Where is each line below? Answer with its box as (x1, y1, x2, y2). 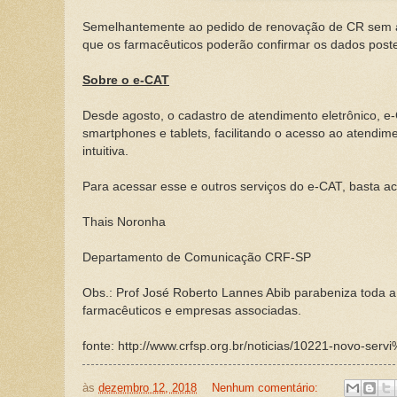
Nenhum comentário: (211, 380, 322, 394)
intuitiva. (82, 144, 128, 158)
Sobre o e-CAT (82, 73, 169, 87)
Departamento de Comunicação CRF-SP (82, 250, 311, 264)
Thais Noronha (82, 214, 166, 229)
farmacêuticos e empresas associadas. (82, 303, 301, 317)
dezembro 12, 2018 (98, 380, 197, 394)
